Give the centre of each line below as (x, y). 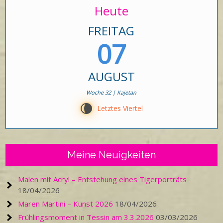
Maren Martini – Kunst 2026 (66, 204)
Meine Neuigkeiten (111, 155)
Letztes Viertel (120, 108)
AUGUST (111, 76)
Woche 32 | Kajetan (111, 92)
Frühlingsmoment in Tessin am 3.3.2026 (86, 217)
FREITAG (111, 31)
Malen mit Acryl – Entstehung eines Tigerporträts (103, 179)
